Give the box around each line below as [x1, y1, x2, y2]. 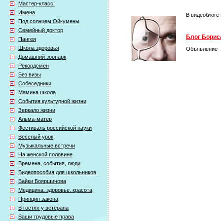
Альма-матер [18, 116, 52, 122]
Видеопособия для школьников [18, 169, 96, 175]
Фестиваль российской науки [18, 125, 92, 131]
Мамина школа [18, 89, 56, 95]
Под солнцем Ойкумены [18, 18, 79, 24]
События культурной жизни [18, 98, 86, 104]
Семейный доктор [18, 27, 63, 33]
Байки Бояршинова [18, 178, 66, 184]
